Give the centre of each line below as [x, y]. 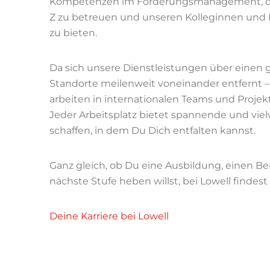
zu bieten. [73, 33]
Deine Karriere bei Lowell [109, 216]
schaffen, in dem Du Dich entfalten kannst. [152, 130]
